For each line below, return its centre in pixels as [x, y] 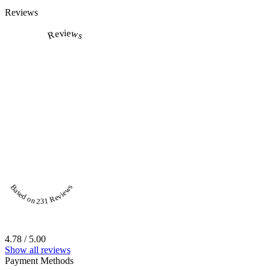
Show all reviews [38, 250]
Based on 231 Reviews [41, 194]
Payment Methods [39, 261]
